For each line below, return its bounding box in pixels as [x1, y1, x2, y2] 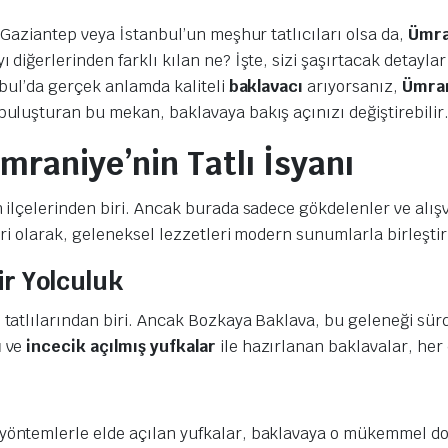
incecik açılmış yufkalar [26, 335, 216, 357]
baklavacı [228, 75, 308, 97]
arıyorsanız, [307, 75, 402, 97]
